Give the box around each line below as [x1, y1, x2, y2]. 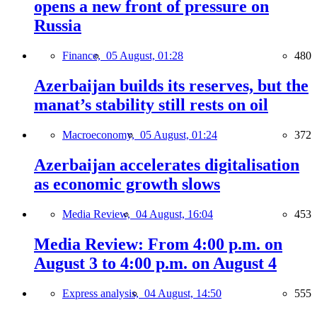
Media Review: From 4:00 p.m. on [34, 234, 282, 253]
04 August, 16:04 [136, 207, 213, 220]
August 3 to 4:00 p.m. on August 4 [34, 253, 277, 272]
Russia [34, 16, 81, 35]
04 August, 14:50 [144, 287, 221, 299]
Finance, [62, 50, 106, 62]
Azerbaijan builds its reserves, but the [34, 76, 309, 96]
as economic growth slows [34, 174, 220, 193]
